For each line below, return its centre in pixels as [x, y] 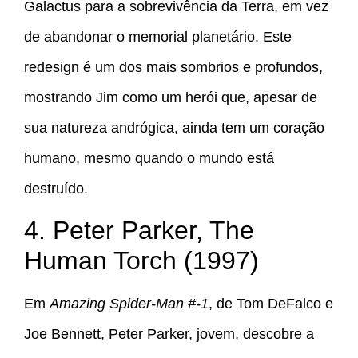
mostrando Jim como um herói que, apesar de [171, 97]
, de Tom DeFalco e [271, 304]
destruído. [56, 188]
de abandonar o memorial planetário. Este [158, 36]
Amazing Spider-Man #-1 [129, 304]
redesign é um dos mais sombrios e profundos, [173, 67]
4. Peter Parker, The [139, 231]
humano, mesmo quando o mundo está [149, 158]
